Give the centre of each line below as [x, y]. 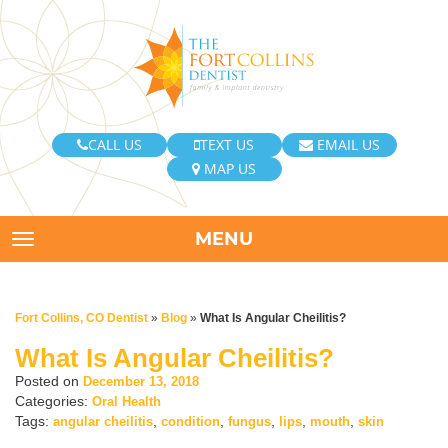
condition [190, 421]
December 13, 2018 [141, 381]
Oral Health [126, 401]
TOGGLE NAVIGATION [123, 242]
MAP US [228, 168]
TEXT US [227, 144]
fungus [249, 421]
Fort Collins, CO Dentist [81, 318]
